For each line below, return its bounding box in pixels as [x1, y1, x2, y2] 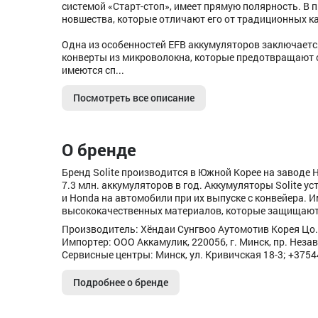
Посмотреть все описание [73, 91, 194, 104]
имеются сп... [62, 63, 124, 77]
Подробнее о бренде [73, 275, 168, 289]
